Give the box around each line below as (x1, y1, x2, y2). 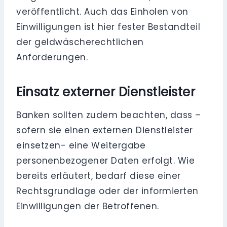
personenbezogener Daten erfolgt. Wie (16, 155, 195, 167)
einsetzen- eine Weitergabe (16, 139, 146, 152)
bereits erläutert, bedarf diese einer (16, 170, 181, 182)
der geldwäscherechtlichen (16, 36, 144, 49)
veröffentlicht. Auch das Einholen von (16, 6, 188, 18)
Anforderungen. (16, 51, 88, 64)
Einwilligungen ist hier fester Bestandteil (16, 21, 201, 33)
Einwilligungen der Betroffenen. (16, 200, 159, 213)
